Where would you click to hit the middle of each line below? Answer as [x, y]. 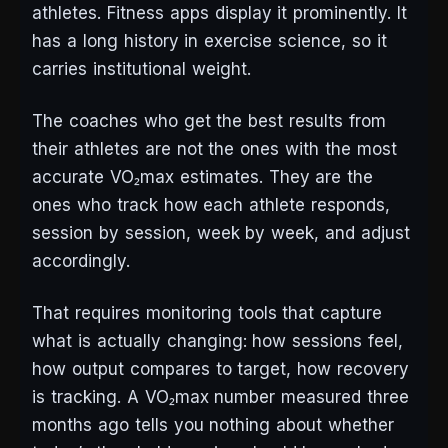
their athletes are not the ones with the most [214, 149]
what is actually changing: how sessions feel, [218, 341]
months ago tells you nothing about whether [213, 425]
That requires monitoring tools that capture [207, 313]
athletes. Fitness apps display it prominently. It [220, 13]
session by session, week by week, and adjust [221, 233]
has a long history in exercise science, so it [209, 41]
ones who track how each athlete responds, [211, 205]
